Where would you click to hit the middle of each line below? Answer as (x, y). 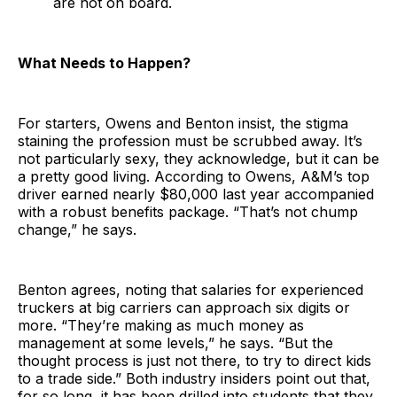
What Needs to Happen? (104, 62)
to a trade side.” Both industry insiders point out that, (194, 378)
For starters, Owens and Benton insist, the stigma (183, 123)
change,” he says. (77, 229)
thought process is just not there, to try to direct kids (195, 360)
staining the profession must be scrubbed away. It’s (190, 140)
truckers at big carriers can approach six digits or (184, 307)
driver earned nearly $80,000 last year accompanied (196, 194)
